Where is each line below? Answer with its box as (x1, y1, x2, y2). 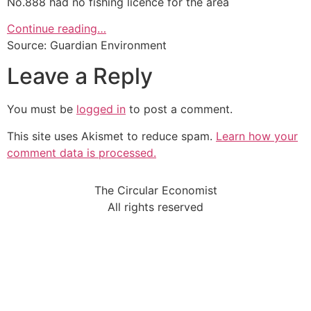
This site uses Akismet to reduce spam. (7, 128, 216, 143)
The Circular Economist (94, 183, 217, 198)
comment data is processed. (7, 145, 156, 160)
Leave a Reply (7, 62, 153, 90)
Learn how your (216, 128, 298, 143)
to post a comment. (126, 102, 233, 117)
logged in (76, 102, 126, 117)
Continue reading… (7, 21, 106, 35)
